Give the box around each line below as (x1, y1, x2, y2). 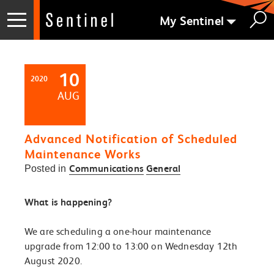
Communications (68, 162, 144, 174)
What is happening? (24, 196, 112, 208)
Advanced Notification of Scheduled (24, 131, 237, 147)
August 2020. (24, 254, 82, 267)
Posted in (24, 163, 69, 174)
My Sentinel (160, 13, 224, 29)
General (146, 162, 181, 174)
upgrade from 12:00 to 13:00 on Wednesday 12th (24, 240, 238, 252)
